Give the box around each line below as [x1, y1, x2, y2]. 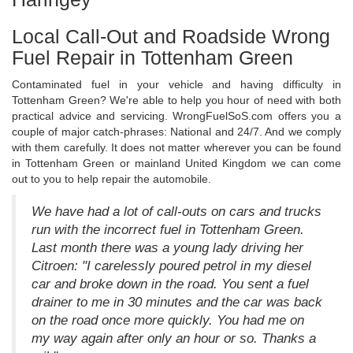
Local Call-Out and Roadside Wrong [12, 25, 330, 48]
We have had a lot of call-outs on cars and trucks [32, 204, 321, 220]
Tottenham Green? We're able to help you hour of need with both [12, 94, 341, 107]
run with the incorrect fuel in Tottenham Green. [32, 222, 304, 238]
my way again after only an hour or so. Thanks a [32, 331, 316, 347]
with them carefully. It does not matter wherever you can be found [12, 141, 341, 154]
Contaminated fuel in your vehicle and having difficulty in [12, 78, 341, 91]
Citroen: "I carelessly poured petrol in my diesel [32, 258, 311, 274]
